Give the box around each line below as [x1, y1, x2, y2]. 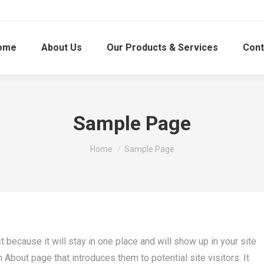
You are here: [90, 138, 143, 150]
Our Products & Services [106, 42, 218, 53]
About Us [41, 42, 82, 53]
